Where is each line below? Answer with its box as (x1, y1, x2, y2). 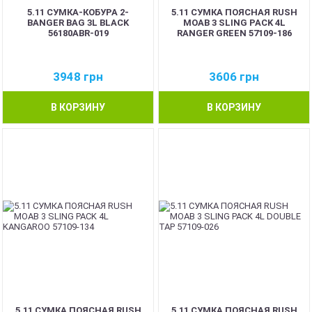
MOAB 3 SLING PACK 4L (182, 17, 286, 28)
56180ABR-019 (47, 27, 109, 38)
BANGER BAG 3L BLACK (27, 17, 129, 28)
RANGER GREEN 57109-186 (176, 27, 292, 38)
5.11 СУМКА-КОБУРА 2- (27, 6, 129, 17)
